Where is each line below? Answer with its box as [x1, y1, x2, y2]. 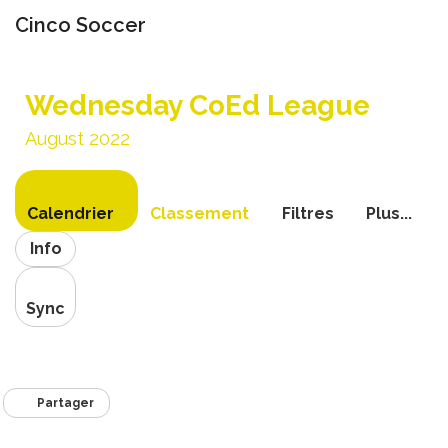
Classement [149, 203, 249, 223]
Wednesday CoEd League [25, 89, 370, 122]
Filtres [282, 203, 334, 223]
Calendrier [27, 203, 114, 223]
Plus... [365, 203, 412, 223]
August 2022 [25, 128, 130, 149]
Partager [37, 396, 94, 410]
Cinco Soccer [15, 13, 146, 37]
